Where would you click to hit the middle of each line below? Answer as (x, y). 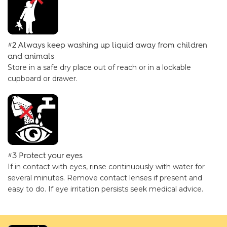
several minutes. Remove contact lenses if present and (105, 178)
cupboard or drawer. (43, 79)
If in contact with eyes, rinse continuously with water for (106, 167)
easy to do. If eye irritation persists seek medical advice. (105, 189)
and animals (31, 56)
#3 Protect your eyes (45, 155)
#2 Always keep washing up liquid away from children (107, 45)
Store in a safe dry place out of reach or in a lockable (99, 67)
